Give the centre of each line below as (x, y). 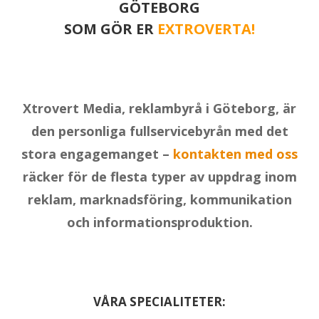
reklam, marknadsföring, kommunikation (159, 199)
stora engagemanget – (97, 154)
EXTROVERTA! (206, 29)
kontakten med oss (235, 154)
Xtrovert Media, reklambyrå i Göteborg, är (159, 108)
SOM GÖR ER (111, 29)
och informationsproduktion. (159, 222)
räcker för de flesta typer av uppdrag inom (159, 177)
